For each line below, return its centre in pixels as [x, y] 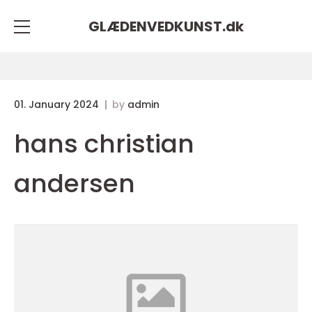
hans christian [104, 144]
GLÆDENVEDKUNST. [157, 26]
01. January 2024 [58, 104]
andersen [75, 184]
